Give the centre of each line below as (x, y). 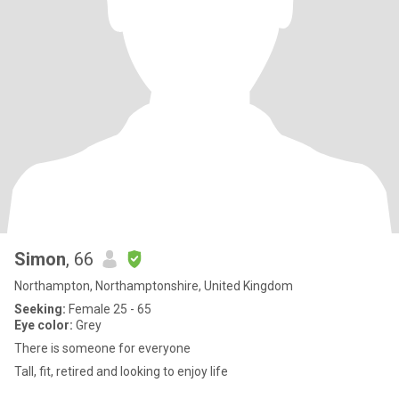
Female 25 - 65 (109, 309)
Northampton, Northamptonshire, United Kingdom (154, 286)
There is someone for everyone (102, 348)
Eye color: (44, 325)
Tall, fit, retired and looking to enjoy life (121, 371)
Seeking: (40, 309)
